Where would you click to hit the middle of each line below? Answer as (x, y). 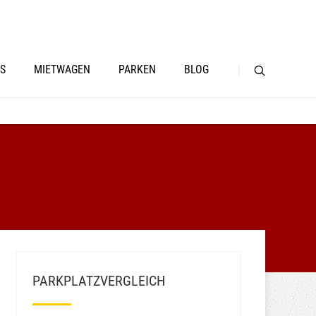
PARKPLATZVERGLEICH (98, 281)
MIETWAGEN (62, 69)
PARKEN (137, 69)
